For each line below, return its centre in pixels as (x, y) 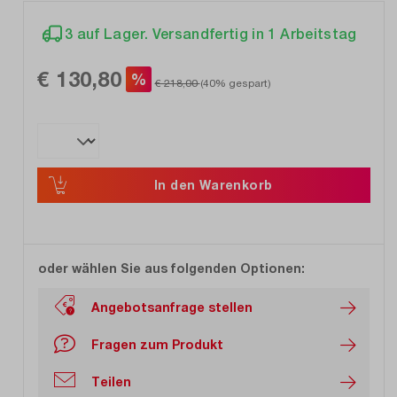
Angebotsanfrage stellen (172, 307)
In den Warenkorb (214, 185)
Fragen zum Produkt (157, 344)
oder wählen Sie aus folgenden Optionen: (171, 269)
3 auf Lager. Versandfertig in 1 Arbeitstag (211, 35)
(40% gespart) (235, 83)
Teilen (111, 381)
